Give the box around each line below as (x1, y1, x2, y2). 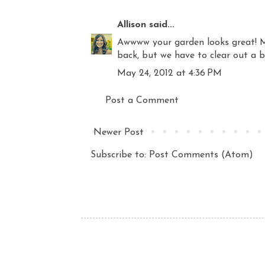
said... (146, 20, 174, 30)
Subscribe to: (91, 150, 149, 160)
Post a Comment (105, 95, 179, 105)
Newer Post (93, 127, 144, 137)
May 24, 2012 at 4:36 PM (117, 68, 222, 78)
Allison (117, 20, 146, 30)
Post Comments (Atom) (149, 150, 253, 160)
